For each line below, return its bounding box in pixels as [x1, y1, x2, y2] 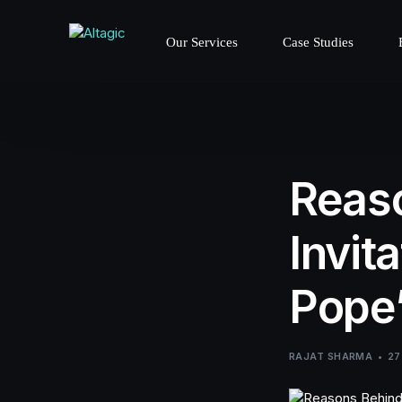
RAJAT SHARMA [289, 349, 373, 363]
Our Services [166, 34, 239, 49]
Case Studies [283, 34, 354, 49]
